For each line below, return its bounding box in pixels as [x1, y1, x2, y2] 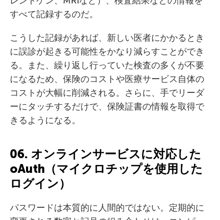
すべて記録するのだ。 [10, 9, 98, 20]
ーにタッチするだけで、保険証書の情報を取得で [10, 101, 204, 112]
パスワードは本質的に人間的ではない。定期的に [10, 202, 204, 213]
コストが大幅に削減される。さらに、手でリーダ [10, 87, 204, 98]
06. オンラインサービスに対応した [10, 147, 201, 161]
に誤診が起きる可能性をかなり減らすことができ [10, 46, 204, 57]
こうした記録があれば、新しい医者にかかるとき [10, 32, 204, 43]
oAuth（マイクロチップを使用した [10, 162, 203, 176]
